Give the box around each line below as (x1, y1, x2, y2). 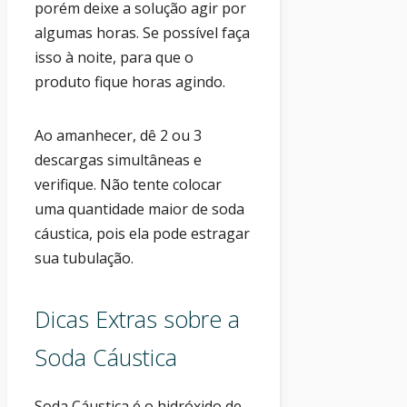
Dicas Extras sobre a (35, 303, 240, 334)
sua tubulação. (35, 247, 134, 268)
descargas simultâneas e (35, 149, 202, 170)
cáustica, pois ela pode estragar (35, 223, 250, 243)
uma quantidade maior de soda (35, 198, 244, 219)
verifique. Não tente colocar (35, 174, 222, 194)
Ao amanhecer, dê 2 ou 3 (35, 124, 202, 145)
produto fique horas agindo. (35, 71, 225, 92)
